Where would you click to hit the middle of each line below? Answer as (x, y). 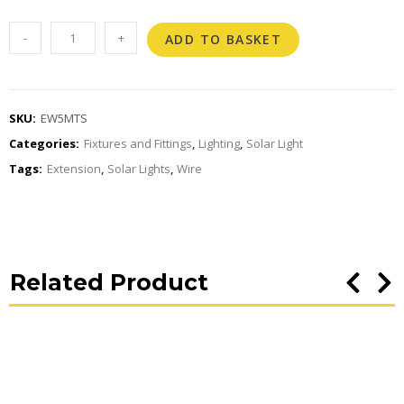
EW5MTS (64, 119)
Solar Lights (139, 169)
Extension (74, 169)
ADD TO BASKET (224, 40)
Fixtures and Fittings (138, 144)
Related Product (109, 283)
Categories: (44, 144)
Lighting (219, 144)
